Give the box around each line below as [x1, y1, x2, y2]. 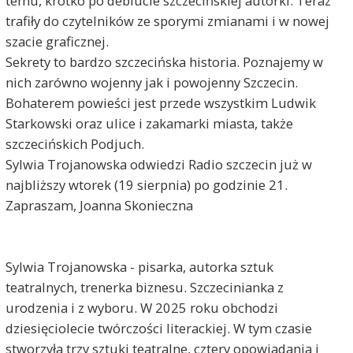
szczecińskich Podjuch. [5, 135, 144, 154]
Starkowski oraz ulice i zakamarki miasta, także [5, 114, 293, 133]
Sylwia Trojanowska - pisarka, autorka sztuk [5, 258, 273, 277]
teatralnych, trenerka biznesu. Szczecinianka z [5, 278, 284, 297]
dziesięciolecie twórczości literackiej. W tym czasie [5, 319, 312, 338]
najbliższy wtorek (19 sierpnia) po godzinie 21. [5, 176, 288, 195]
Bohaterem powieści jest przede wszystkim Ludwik [5, 94, 316, 113]
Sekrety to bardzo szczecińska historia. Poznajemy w [5, 53, 323, 72]
